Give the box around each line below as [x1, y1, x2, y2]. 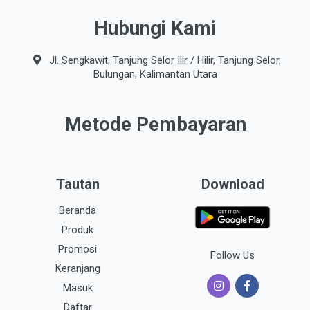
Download [201, 176, 264, 192]
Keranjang [55, 262, 100, 275]
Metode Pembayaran [64, 113, 246, 136]
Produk [62, 224, 93, 236]
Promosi [58, 243, 97, 255]
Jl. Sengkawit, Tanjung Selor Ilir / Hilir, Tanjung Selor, [46, 54, 281, 66]
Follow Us [210, 249, 255, 262]
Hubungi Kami [94, 17, 216, 39]
